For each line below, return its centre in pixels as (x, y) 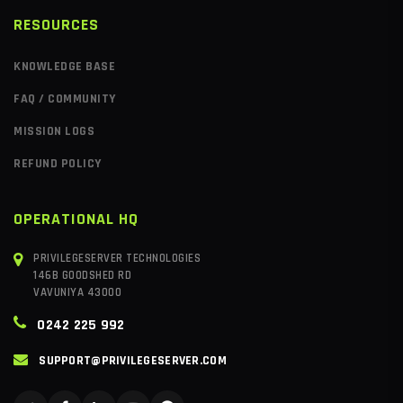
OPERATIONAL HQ (76, 219)
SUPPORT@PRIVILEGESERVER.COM (133, 360)
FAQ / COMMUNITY (65, 99)
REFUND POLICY (58, 163)
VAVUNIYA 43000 (78, 292)
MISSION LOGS (54, 131)
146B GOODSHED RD (83, 275)
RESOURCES (56, 24)
